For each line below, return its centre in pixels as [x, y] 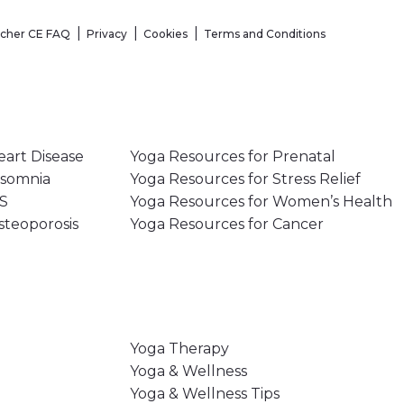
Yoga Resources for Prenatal [232, 156]
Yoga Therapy [179, 348]
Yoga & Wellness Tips [204, 393]
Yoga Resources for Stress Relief [245, 179]
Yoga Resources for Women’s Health [261, 201]
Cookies [165, 33]
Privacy [107, 33]
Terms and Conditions [265, 33]
